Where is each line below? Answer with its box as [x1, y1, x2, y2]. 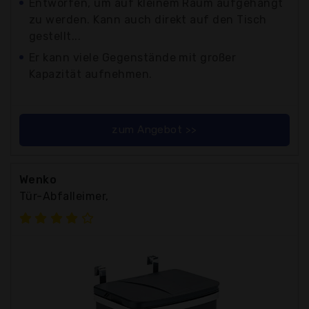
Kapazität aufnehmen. [29, 67, 152, 81]
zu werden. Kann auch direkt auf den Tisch [29, 12, 267, 26]
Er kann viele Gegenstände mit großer [29, 50, 237, 64]
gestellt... [29, 29, 81, 43]
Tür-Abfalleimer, [19, 189, 109, 203]
